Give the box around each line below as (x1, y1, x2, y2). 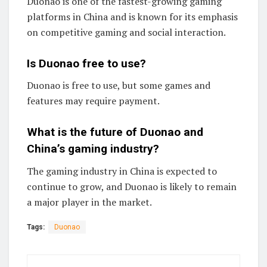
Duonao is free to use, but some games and (27, 79, 210, 92)
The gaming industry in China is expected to (27, 164, 217, 178)
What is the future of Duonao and (27, 125, 203, 139)
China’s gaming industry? (27, 141, 159, 156)
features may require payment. (27, 94, 160, 108)
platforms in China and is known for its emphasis (27, 10, 238, 24)
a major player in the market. (27, 195, 152, 209)
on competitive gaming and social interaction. (27, 26, 226, 39)
